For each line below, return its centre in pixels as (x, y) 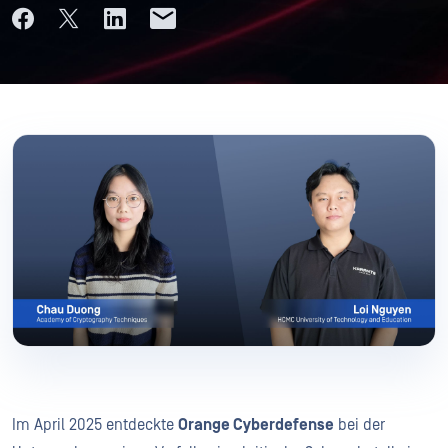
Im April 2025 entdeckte (95, 424)
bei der (359, 424)
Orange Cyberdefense (256, 424)
